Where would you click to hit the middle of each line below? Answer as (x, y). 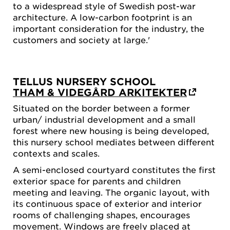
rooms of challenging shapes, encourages (101, 214)
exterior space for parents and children (97, 180)
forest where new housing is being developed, (111, 131)
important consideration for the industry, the (109, 28)
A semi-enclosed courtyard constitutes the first (114, 169)
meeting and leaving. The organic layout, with (111, 192)
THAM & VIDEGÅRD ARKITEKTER (100, 92)
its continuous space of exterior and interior (107, 203)
